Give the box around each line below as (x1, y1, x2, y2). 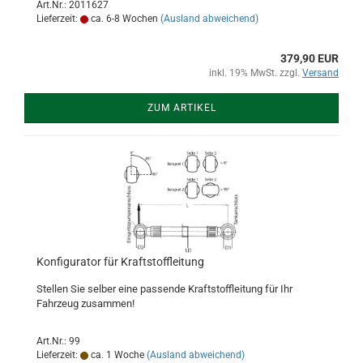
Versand (302, 67, 339, 79)
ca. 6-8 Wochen (88, 13, 158, 24)
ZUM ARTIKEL (147, 102, 216, 113)
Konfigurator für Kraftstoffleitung (36, 255, 204, 268)
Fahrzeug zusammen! (36, 297, 135, 310)
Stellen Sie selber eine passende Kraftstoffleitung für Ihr (36, 283, 293, 295)
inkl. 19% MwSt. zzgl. (209, 67, 302, 79)
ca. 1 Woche (88, 349, 144, 361)
